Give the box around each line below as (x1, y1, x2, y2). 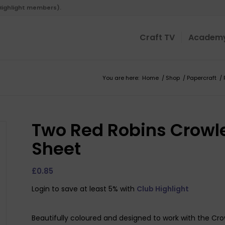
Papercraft (187, 74, 216, 82)
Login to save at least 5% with (31, 183, 137, 194)
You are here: (102, 74, 139, 82)
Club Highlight (136, 183, 189, 194)
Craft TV (139, 32, 175, 43)
